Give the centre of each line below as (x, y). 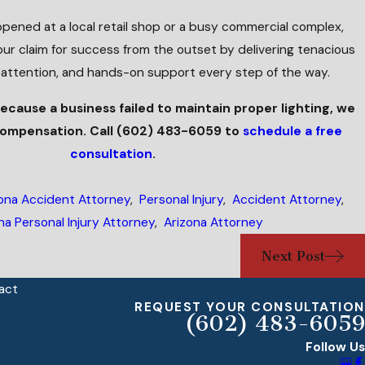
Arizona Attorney (214, 222)
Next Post (293, 255)
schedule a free (293, 131)
